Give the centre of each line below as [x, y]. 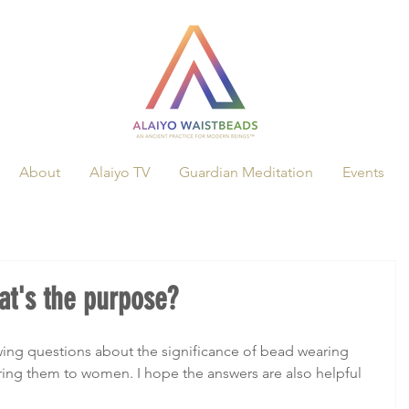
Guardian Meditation [246, 172]
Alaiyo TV [120, 172]
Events [363, 172]
